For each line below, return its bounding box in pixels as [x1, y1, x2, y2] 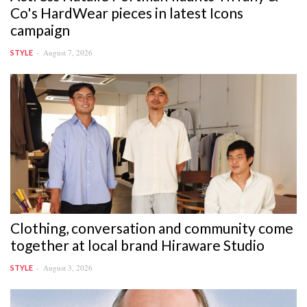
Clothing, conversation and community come [10, 219, 293, 236]
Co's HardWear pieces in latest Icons [10, 3, 243, 21]
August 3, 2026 [43, 262, 93, 273]
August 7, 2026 [43, 47, 93, 58]
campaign [10, 21, 70, 38]
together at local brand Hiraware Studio [10, 236, 265, 254]
